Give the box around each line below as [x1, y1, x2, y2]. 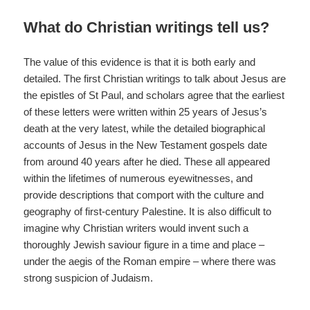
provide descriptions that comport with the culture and [24, 188, 264, 201]
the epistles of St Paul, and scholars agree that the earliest [24, 89, 285, 101]
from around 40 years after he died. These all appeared [24, 155, 271, 167]
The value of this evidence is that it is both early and [24, 55, 256, 68]
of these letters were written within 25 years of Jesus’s [24, 105, 268, 118]
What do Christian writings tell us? [24, 18, 270, 36]
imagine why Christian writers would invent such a [24, 221, 249, 234]
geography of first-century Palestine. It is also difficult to [24, 205, 272, 217]
